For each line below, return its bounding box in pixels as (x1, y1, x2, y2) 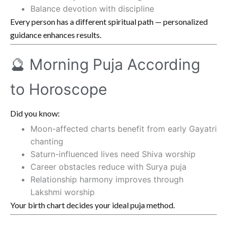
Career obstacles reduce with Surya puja (30, 161, 186, 172)
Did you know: (10, 108, 60, 118)
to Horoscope (10, 80, 107, 98)
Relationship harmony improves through (30, 174, 183, 184)
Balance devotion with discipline (30, 3, 154, 14)
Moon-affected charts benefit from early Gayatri (30, 123, 217, 134)
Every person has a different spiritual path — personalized (10, 16, 208, 26)
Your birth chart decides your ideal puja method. (10, 200, 175, 210)
